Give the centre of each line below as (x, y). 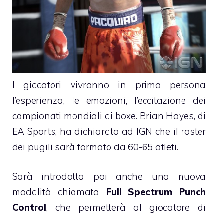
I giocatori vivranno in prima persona (109, 84)
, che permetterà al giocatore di (126, 208)
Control (29, 208)
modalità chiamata (59, 192)
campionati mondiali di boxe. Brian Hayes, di (109, 116)
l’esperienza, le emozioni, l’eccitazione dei (109, 100)
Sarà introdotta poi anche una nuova (109, 176)
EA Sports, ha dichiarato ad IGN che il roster (109, 131)
